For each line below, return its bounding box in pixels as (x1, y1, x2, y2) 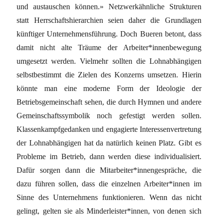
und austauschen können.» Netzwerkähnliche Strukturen (17, 2, 201, 11)
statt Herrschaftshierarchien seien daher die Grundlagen (17, 16, 201, 24)
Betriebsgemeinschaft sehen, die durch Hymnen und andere (17, 97, 201, 106)
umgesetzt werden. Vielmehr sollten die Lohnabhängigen (17, 56, 201, 65)
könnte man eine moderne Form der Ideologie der (17, 84, 201, 92)
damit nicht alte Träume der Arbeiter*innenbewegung (17, 43, 201, 52)
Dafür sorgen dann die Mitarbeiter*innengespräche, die (17, 165, 201, 174)
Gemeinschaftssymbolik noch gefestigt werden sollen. (17, 111, 201, 120)
